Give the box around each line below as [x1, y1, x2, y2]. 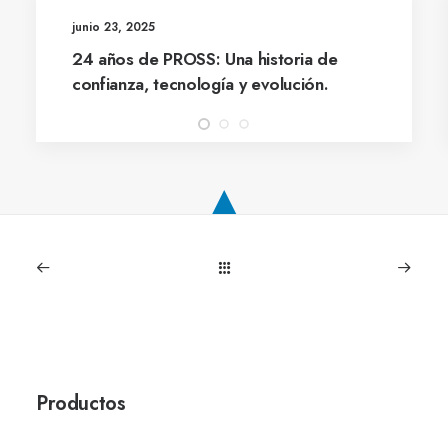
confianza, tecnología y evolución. [72, 72, 329, 96]
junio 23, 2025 [72, 18, 155, 36]
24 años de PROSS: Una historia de [72, 47, 338, 71]
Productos [36, 389, 126, 418]
